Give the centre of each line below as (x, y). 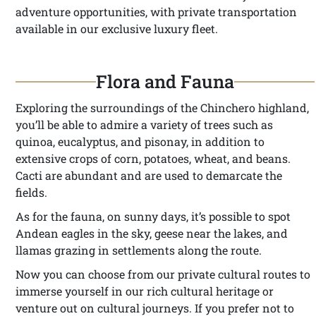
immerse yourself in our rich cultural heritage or (145, 291)
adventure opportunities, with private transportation (156, 12)
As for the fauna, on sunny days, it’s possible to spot (153, 216)
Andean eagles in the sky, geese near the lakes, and (152, 233)
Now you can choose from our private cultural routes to (163, 274)
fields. (31, 192)
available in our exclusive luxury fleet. (117, 29)
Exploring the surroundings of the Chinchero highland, (162, 108)
